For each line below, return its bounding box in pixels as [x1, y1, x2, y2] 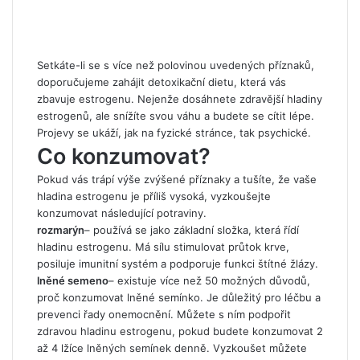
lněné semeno [37, 274, 108, 288]
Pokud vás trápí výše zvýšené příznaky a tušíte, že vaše [37, 173, 317, 186]
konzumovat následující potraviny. [37, 207, 207, 220]
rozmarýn [37, 223, 84, 237]
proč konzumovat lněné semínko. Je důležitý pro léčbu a [37, 291, 321, 305]
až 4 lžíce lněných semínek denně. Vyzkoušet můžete [37, 342, 307, 355]
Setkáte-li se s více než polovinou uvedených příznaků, [37, 59, 314, 72]
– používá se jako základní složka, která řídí [84, 223, 299, 237]
